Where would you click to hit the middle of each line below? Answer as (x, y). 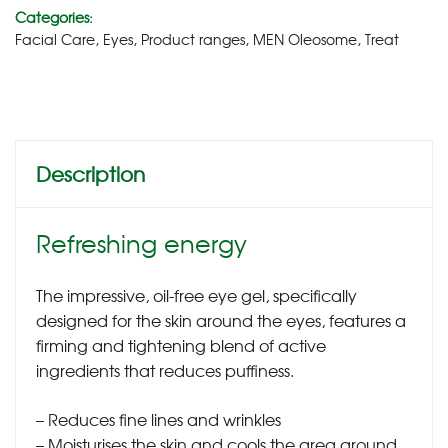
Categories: (54, 16)
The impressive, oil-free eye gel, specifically (196, 294)
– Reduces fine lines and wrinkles (158, 418)
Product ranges (193, 38)
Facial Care (55, 38)
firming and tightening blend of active (181, 344)
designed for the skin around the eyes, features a (221, 319)
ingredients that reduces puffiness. (165, 369)
